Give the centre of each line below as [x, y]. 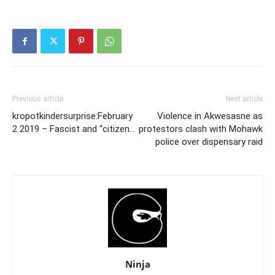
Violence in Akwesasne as [210, 116]
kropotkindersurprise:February [72, 116]
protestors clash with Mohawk [201, 129]
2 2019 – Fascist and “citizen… [74, 129]
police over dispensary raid [209, 142]
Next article [244, 99]
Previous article [38, 99]
